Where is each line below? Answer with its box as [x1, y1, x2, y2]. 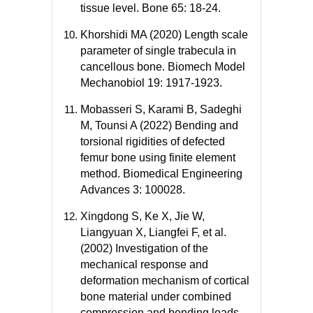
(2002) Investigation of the [80, 242, 208, 255]
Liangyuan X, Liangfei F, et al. [80, 226, 226, 239]
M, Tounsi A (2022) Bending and [80, 119, 238, 132]
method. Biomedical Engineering [80, 168, 242, 180]
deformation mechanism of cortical [80, 275, 249, 287]
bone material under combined [80, 291, 231, 303]
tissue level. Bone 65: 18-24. [80, 2, 221, 15]
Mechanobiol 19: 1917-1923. [80, 77, 222, 89]
